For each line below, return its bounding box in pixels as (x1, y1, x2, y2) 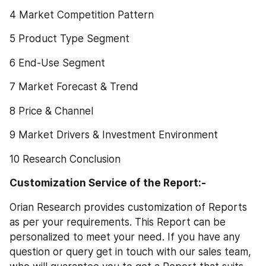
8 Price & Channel (9, 104, 93, 117)
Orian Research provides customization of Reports (9, 201, 247, 213)
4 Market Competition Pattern (9, 8, 154, 21)
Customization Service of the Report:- (9, 177, 206, 189)
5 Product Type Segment (9, 33, 129, 45)
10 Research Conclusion (9, 153, 121, 165)
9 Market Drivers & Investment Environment (9, 129, 218, 141)
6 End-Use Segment (9, 56, 105, 69)
